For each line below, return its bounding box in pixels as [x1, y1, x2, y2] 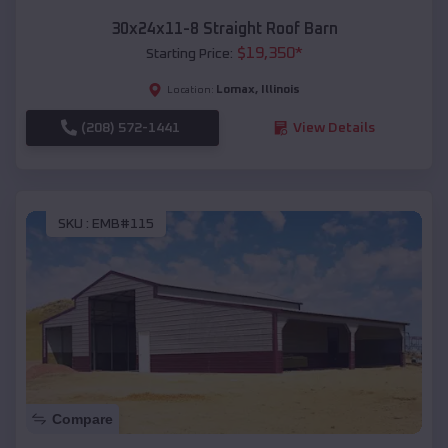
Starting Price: [145, 46, 233, 61]
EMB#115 [92, 217, 154, 232]
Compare [52, 410, 113, 427]
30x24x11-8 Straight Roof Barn [110, 20, 338, 37]
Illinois [261, 83, 300, 96]
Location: [167, 84, 214, 95]
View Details [292, 120, 375, 135]
